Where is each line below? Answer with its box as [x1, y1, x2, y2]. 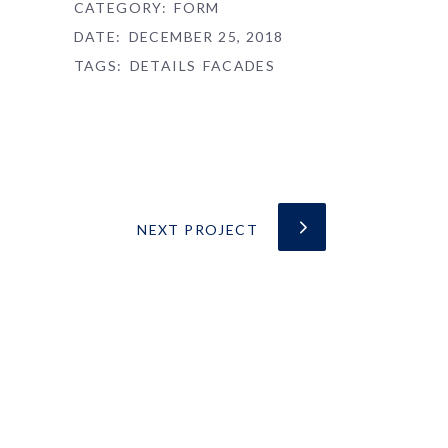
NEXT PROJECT [137, 221, 258, 238]
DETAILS [129, 57, 197, 74]
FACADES [203, 57, 276, 74]
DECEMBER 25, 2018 [128, 28, 284, 45]
